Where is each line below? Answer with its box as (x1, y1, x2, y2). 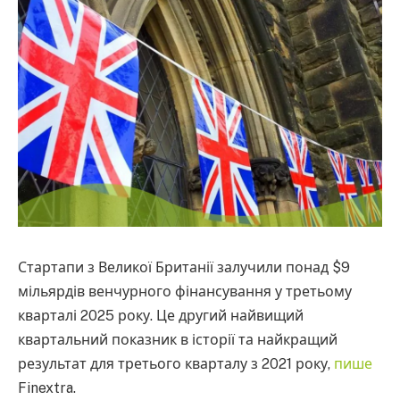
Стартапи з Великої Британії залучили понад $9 (18, 259, 350, 276)
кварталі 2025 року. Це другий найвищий (18, 307, 304, 324)
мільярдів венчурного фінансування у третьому (18, 283, 352, 300)
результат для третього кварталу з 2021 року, (18, 355, 334, 372)
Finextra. (18, 379, 76, 396)
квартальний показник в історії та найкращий (18, 331, 337, 348)
